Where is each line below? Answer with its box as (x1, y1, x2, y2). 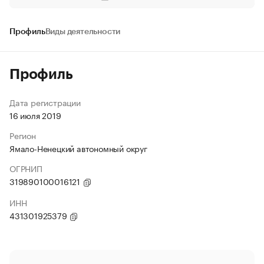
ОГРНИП (9, 161, 42, 174)
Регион (9, 128, 36, 141)
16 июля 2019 (9, 108, 61, 121)
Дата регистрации (9, 95, 81, 108)
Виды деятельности (45, 28, 121, 36)
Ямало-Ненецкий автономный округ (9, 141, 147, 154)
